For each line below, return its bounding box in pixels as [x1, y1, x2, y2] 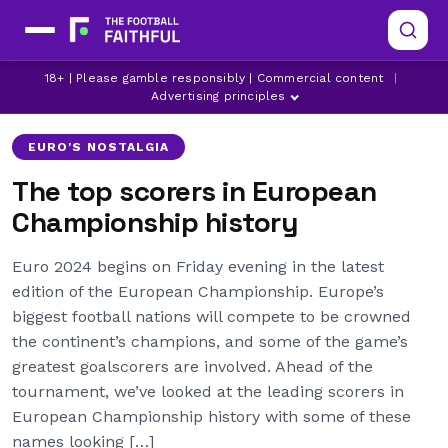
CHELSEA [299, 79, 361, 92]
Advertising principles [151, 89, 286, 103]
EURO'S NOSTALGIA [28, 140, 170, 154]
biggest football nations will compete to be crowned [12, 307, 411, 326]
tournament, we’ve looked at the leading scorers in [12, 382, 404, 401]
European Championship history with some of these [12, 407, 411, 426]
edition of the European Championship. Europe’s [12, 282, 384, 301]
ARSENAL [208, 79, 270, 92]
